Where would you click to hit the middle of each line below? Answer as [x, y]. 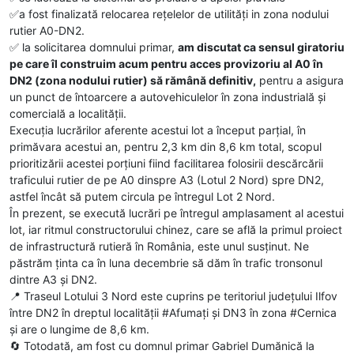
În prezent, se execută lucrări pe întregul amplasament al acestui [177, 213]
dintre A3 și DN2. [53, 279]
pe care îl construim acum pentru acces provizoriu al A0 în [166, 63]
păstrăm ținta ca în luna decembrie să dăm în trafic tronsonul [166, 262]
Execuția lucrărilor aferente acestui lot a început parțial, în [158, 130]
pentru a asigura [300, 80]
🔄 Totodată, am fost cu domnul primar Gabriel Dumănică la [162, 345]
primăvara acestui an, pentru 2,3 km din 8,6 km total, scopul [166, 146]
